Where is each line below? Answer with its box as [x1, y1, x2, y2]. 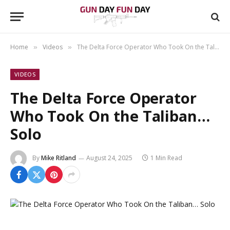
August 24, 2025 [86, 154, 132, 163]
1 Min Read [150, 154, 182, 163]
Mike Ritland [41, 154, 76, 163]
